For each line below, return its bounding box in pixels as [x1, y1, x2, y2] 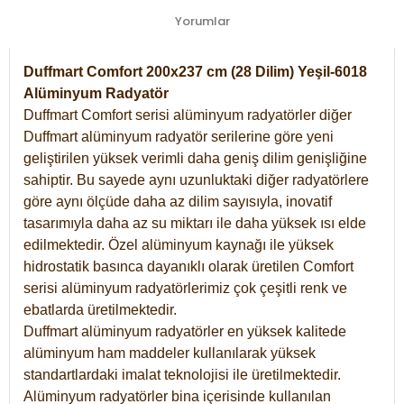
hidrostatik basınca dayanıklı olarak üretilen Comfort [23, 258, 353, 274]
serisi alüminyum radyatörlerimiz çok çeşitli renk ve [23, 280, 347, 296]
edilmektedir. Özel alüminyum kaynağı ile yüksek [23, 236, 334, 252]
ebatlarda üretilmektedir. [23, 301, 177, 317]
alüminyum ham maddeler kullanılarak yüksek [23, 344, 316, 361]
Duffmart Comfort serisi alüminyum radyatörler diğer [23, 106, 352, 123]
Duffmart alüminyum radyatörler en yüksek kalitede [23, 323, 346, 339]
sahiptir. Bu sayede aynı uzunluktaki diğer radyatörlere [23, 171, 369, 188]
